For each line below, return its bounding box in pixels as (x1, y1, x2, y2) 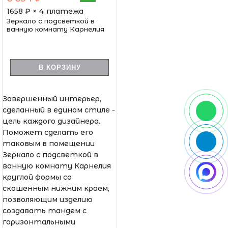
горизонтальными (3, 217, 75, 226)
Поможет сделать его (3, 127, 93, 137)
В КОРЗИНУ (38, 63, 81, 71)
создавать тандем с (3, 206, 87, 215)
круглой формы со (3, 172, 72, 182)
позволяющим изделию (3, 194, 93, 204)
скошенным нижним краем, (3, 183, 109, 193)
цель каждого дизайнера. (3, 116, 100, 126)
